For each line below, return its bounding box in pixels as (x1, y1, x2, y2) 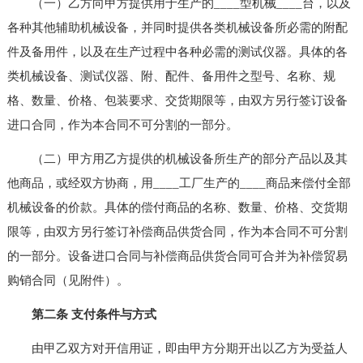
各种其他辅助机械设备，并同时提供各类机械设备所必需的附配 (6, 20, 348, 34)
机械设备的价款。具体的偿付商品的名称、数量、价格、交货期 (6, 200, 348, 214)
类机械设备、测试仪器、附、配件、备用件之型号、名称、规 (6, 69, 335, 83)
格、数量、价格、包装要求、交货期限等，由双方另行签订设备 (6, 93, 348, 107)
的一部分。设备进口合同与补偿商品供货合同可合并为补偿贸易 (6, 249, 348, 263)
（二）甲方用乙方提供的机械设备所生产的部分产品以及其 (6, 152, 348, 165)
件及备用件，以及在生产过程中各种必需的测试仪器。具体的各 (6, 45, 348, 58)
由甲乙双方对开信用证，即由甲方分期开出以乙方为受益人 (6, 341, 348, 355)
